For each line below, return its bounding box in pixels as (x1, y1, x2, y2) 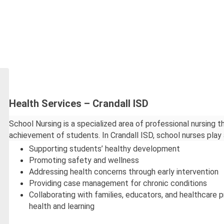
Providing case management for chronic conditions (29, 178, 207, 188)
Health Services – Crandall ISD (9, 97, 149, 109)
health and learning (29, 201, 95, 211)
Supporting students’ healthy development (29, 144, 180, 154)
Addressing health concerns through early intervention (29, 167, 219, 177)
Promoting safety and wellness (29, 155, 139, 165)
